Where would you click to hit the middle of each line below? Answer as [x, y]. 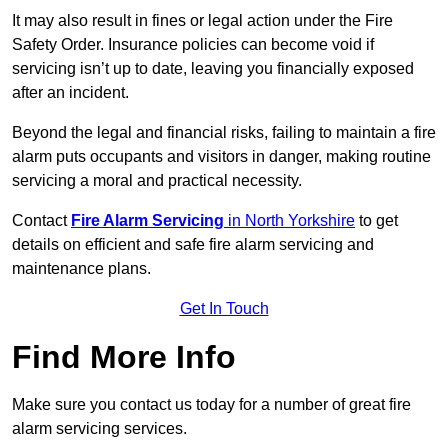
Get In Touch [224, 309]
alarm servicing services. [99, 429]
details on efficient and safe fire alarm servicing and [193, 245]
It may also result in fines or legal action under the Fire [202, 21]
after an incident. [70, 93]
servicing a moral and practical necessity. [157, 181]
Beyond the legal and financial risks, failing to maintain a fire [224, 133]
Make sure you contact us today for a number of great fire [211, 405]
